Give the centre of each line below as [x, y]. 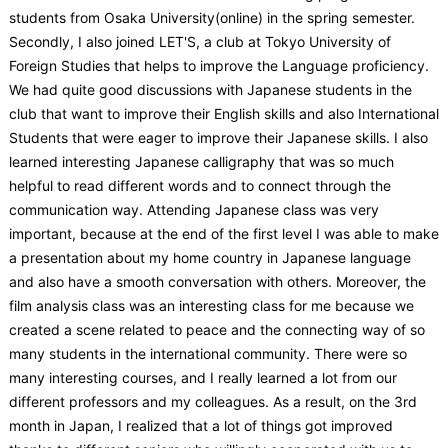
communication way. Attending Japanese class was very [193, 209]
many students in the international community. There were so [207, 353]
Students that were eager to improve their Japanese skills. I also [218, 137]
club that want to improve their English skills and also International [223, 113]
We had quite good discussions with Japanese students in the [210, 89]
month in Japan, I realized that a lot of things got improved [200, 425]
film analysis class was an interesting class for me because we [211, 305]
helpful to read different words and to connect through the [199, 185]
